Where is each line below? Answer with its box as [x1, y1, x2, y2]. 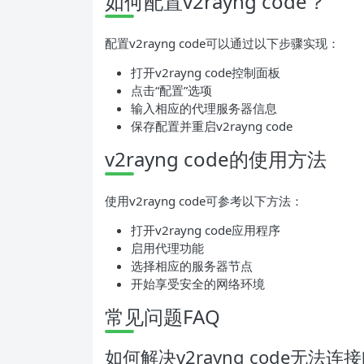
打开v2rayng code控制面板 [131, 63, 280, 80]
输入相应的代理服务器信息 [131, 99, 277, 116]
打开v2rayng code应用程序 [131, 221, 280, 238]
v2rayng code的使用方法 [105, 145, 327, 172]
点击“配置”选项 [131, 81, 212, 98]
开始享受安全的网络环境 [131, 275, 265, 292]
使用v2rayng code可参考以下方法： [105, 192, 303, 209]
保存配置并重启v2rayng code [131, 117, 292, 134]
